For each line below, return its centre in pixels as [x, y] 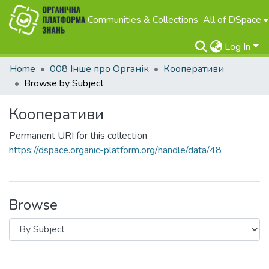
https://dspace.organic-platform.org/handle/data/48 [115, 150]
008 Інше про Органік [99, 69]
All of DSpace [232, 20]
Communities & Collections [143, 20]
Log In [238, 47]
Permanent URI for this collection [78, 136]
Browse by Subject [64, 83]
